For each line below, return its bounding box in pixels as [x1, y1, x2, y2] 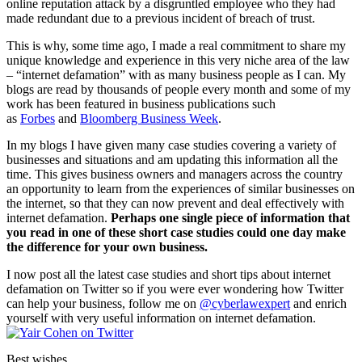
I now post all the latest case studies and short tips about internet [6, 267, 330, 281]
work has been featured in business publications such [6, 96, 276, 111]
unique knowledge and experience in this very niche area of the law [6, 53, 350, 67]
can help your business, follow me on [6, 296, 200, 310]
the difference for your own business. [6, 240, 208, 255]
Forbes [20, 111, 55, 125]
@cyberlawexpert [200, 296, 290, 310]
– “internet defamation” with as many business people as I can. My [6, 67, 346, 82]
